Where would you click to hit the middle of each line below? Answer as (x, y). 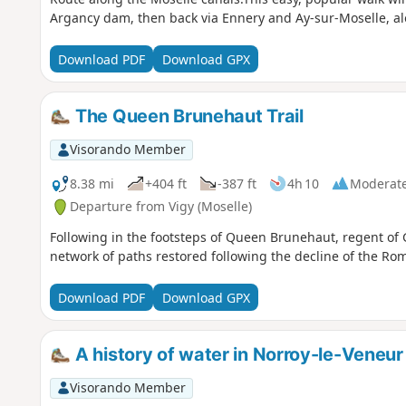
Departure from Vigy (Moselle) (160, 207)
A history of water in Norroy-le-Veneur (237, 355)
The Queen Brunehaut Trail (187, 116)
